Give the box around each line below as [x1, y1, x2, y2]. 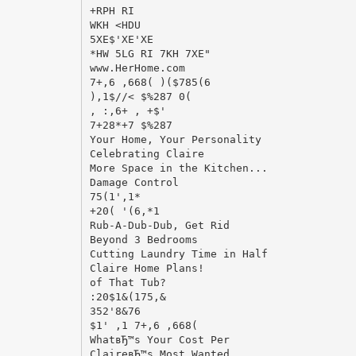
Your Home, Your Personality [89, 133, 261, 145]
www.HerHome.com [89, 61, 185, 74]
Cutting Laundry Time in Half [89, 247, 268, 260]
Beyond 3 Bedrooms [89, 233, 198, 246]
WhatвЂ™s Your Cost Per [89, 333, 230, 346]
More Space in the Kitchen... [89, 161, 268, 174]
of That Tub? [89, 276, 166, 288]
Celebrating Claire [89, 147, 204, 160]
